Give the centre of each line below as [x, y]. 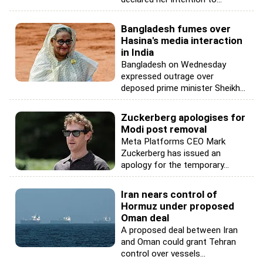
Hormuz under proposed [178, 206]
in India [137, 52]
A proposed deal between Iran [179, 230]
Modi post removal [164, 129]
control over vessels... [163, 254]
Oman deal [145, 218]
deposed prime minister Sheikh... [183, 88]
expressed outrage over [167, 76]
